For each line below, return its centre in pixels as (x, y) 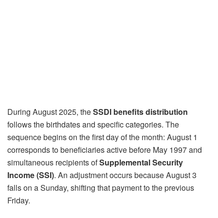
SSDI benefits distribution (140, 111)
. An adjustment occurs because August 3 (125, 175)
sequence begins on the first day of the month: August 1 (102, 137)
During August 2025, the (50, 111)
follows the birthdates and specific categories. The (93, 124)
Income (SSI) (31, 175)
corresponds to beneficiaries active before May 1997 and (105, 149)
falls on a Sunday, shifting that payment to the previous (101, 187)
